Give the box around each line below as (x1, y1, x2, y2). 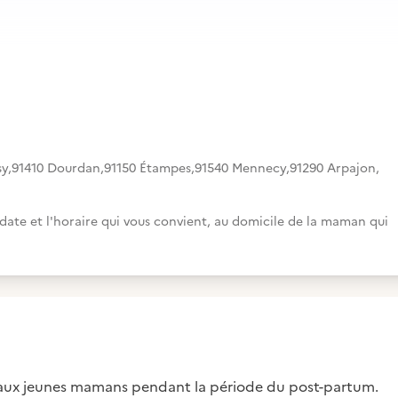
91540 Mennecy (195, 159, 286, 178)
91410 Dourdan (12, 159, 100, 178)
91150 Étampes (104, 159, 191, 178)
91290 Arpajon (290, 159, 376, 178)
